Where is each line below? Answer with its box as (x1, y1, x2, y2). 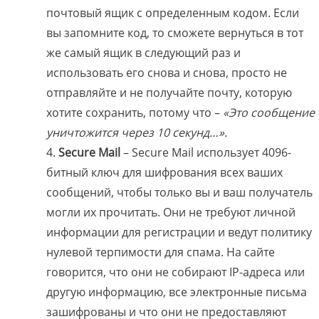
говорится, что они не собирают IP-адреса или (46, 264, 305, 281)
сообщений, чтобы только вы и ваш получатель (46, 184, 313, 201)
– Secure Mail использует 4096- (123, 145, 291, 161)
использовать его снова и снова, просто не (46, 65, 287, 81)
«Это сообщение (223, 105, 315, 121)
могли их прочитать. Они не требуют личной (46, 204, 296, 221)
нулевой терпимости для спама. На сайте (46, 244, 275, 261)
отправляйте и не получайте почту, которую (46, 85, 292, 101)
